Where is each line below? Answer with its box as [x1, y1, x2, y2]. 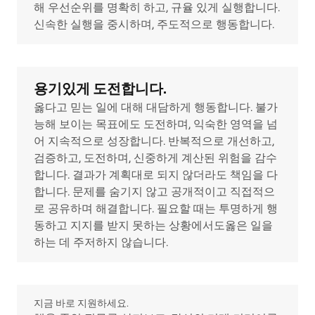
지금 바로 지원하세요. [34, 297, 129, 309]
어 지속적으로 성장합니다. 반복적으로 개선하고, [34, 134, 274, 148]
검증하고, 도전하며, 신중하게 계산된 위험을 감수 [34, 151, 277, 165]
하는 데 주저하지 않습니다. [34, 236, 168, 249]
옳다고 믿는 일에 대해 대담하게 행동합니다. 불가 [34, 101, 278, 114]
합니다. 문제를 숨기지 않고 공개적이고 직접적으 [34, 185, 275, 198]
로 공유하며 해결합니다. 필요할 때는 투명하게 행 [34, 202, 278, 215]
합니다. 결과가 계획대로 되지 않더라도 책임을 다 [34, 168, 278, 181]
